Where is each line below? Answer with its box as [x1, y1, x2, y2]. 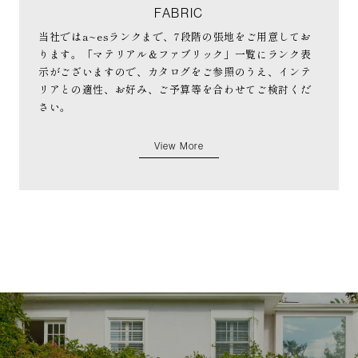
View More [153, 141, 205, 153]
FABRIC [154, 6, 204, 21]
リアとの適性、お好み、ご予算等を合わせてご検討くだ [38, 82, 312, 97]
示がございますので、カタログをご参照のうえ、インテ [38, 64, 312, 80]
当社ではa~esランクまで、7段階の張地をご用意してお [38, 29, 312, 45]
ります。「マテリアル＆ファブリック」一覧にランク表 [38, 46, 312, 62]
